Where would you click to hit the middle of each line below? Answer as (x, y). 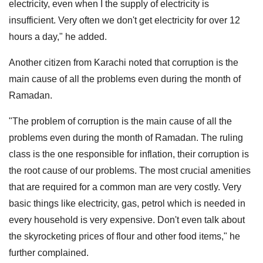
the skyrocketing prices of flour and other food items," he (124, 236)
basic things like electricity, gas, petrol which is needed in (127, 203)
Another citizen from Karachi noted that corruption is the (124, 62)
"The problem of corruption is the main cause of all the (120, 121)
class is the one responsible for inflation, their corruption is (129, 154)
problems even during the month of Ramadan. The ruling (126, 137)
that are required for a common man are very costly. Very (125, 187)
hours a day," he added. (58, 36)
